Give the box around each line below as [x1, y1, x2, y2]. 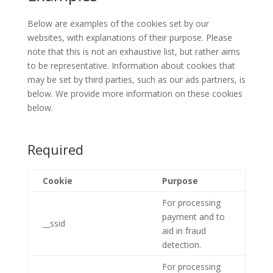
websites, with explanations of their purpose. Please [27, 32, 232, 44]
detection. [161, 239, 201, 251]
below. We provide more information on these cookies [27, 88, 243, 100]
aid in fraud [161, 225, 206, 237]
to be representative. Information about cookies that [27, 60, 235, 72]
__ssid [42, 218, 65, 230]
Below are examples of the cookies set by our [27, 18, 209, 30]
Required [27, 140, 83, 159]
